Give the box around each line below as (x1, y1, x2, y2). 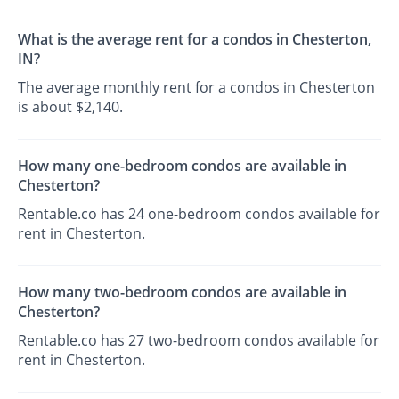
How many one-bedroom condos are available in (18, 155, 347, 175)
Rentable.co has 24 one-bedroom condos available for (18, 203, 381, 224)
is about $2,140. (18, 96, 124, 117)
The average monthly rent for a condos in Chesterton (18, 77, 376, 97)
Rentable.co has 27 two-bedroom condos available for (18, 330, 380, 351)
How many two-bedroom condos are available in (18, 282, 347, 303)
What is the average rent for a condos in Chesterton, (18, 28, 372, 49)
